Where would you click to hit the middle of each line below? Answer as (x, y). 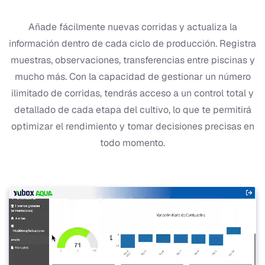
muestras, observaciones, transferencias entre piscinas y (132, 60)
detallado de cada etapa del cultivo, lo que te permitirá (132, 109)
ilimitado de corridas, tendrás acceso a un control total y (132, 93)
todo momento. (132, 143)
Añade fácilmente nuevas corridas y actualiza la (132, 27)
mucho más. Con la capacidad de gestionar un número (132, 76)
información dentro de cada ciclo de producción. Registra (132, 43)
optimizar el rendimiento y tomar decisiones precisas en (132, 126)
